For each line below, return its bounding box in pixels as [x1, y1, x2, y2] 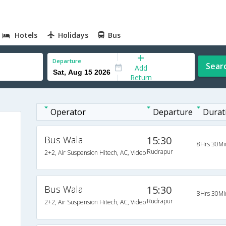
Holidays [58, 30, 89, 40]
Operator [50, 106, 86, 118]
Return [130, 72, 152, 82]
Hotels [15, 30, 38, 40]
